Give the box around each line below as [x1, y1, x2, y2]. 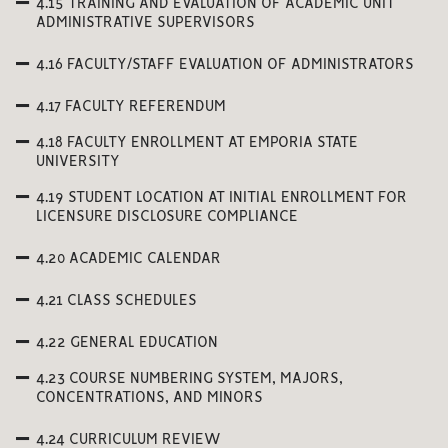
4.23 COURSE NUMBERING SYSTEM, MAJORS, [36, 372, 343, 386]
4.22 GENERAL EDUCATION [36, 336, 218, 350]
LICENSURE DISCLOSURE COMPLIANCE [36, 210, 298, 224]
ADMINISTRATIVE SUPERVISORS [36, 16, 255, 30]
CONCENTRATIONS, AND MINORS [36, 391, 263, 405]
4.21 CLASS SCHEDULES [36, 294, 197, 308]
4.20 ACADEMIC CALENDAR [36, 252, 221, 266]
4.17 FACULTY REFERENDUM [36, 100, 226, 114]
